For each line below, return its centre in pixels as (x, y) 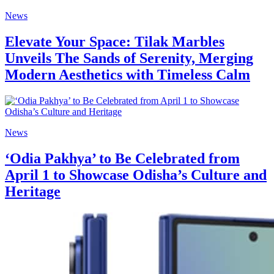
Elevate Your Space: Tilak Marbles (115, 42)
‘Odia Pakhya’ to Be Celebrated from (122, 158)
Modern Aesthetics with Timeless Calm (128, 75)
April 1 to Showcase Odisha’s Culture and (136, 175)
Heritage (33, 191)
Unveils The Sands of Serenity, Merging (129, 58)
